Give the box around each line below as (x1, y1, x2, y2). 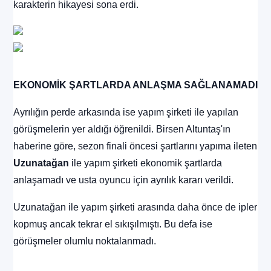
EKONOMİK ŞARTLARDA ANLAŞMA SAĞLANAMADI (13, 80, 258, 91)
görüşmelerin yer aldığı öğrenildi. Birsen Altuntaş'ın (13, 124, 230, 135)
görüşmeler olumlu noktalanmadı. (13, 235, 156, 246)
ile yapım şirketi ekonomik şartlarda (69, 158, 222, 169)
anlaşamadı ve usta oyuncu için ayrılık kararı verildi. (13, 175, 233, 186)
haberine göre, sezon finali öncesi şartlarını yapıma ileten (13, 141, 257, 152)
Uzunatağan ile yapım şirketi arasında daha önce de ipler (13, 201, 257, 212)
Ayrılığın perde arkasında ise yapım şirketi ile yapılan (13, 107, 238, 118)
